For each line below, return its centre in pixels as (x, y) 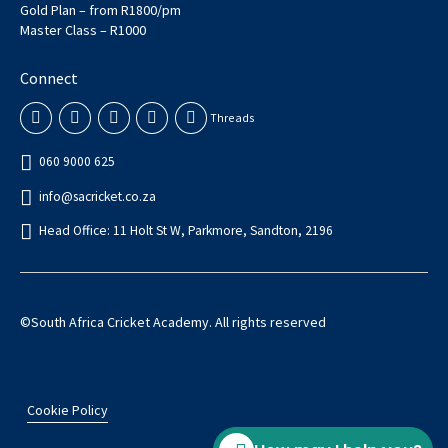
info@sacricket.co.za (97, 196)
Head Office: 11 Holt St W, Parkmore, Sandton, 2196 (185, 231)
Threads (232, 118)
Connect (49, 77)
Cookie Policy (67, 410)
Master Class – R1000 (83, 29)
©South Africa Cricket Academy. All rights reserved (173, 322)
